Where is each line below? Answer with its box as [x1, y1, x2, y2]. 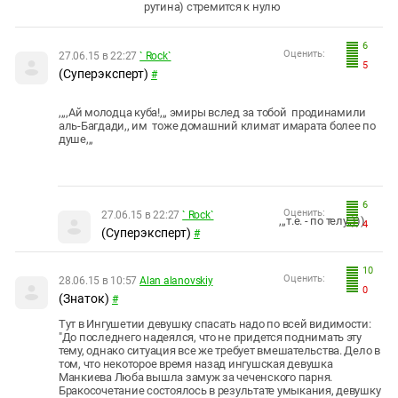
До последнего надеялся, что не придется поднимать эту [61, 330, 362, 344]
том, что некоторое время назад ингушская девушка [59, 356, 333, 370]
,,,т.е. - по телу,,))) [279, 213, 365, 227]
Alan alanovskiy [139, 274, 213, 287]
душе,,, [59, 131, 94, 146]
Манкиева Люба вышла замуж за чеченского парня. [59, 370, 333, 384]
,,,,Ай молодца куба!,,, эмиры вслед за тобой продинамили [59, 105, 367, 119]
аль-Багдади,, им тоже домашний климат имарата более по [59, 118, 376, 132]
